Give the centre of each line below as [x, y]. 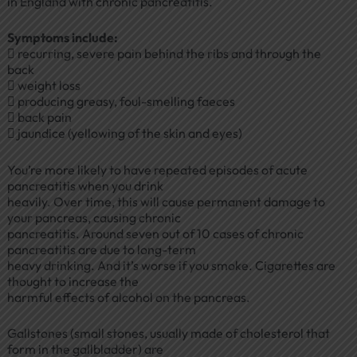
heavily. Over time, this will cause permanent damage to [166, 201]
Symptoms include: [62, 38]
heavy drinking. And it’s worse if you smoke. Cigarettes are [171, 265]
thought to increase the [73, 281]
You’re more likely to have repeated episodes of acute [157, 169]
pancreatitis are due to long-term [101, 249]
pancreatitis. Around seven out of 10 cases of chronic [155, 233]
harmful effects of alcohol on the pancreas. [128, 297]
